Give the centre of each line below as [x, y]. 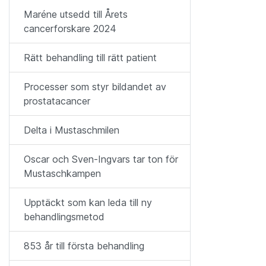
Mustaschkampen [62, 173]
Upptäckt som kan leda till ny [88, 202]
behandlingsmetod [64, 217]
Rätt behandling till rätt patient [90, 58]
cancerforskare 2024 [70, 28]
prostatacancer [57, 101]
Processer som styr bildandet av [95, 87]
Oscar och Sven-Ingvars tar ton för [101, 159]
